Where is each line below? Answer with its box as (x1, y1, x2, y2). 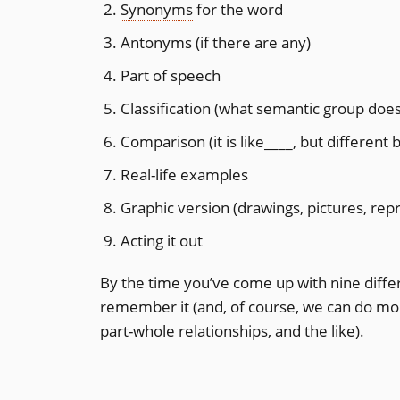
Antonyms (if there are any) (120, 31, 311, 53)
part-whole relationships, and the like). (100, 320, 364, 341)
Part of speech (120, 64, 221, 86)
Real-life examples (120, 163, 248, 185)
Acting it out (120, 229, 203, 251)
